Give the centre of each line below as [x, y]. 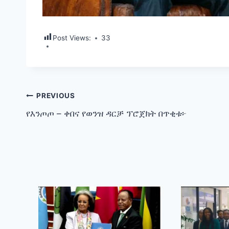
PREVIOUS [56, 96]
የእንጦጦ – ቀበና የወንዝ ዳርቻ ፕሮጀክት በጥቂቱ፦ [106, 113]
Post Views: [72, 38]
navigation [62, 120]
